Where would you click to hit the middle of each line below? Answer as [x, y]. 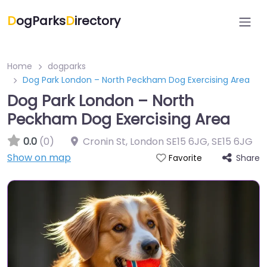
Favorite [185, 158]
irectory [97, 21]
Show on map [39, 158]
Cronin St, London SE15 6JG [145, 142]
